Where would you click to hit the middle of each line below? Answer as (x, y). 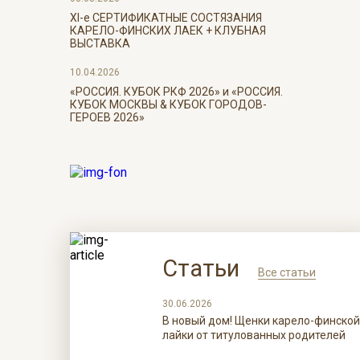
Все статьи (286, 272)
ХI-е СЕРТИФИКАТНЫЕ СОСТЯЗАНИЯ (166, 18)
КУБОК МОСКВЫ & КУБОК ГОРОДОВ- (168, 104)
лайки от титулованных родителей (254, 335)
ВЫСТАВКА (100, 43)
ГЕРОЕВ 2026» (107, 117)
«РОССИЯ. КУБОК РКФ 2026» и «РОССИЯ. (176, 92)
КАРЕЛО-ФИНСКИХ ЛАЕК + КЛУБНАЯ (168, 31)
